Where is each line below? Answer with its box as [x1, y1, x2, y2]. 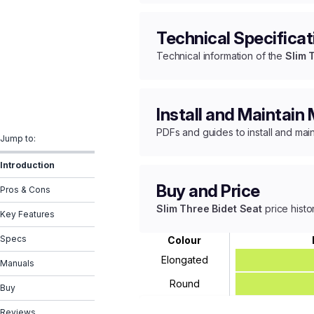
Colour [168, 234, 201, 246]
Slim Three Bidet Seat [156, 203, 263, 214]
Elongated [161, 254, 208, 266]
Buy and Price [156, 181, 260, 201]
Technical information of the [156, 50, 285, 62]
